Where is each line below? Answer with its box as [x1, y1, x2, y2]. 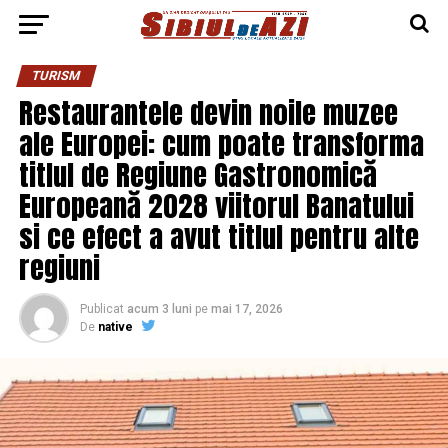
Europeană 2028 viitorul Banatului [18, 184, 414, 227]
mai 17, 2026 [210, 302, 283, 316]
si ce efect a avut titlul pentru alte [18, 215, 419, 258]
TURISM [29, 68, 83, 83]
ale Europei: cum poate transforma [18, 122, 424, 165]
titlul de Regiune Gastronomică [18, 153, 377, 196]
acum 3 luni [126, 302, 192, 316]
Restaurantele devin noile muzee [18, 91, 398, 134]
